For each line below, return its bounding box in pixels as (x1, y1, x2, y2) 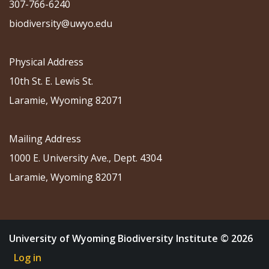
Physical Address (9, 55, 83, 69)
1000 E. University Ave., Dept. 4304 (9, 151, 162, 165)
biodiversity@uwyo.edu (9, 17, 115, 31)
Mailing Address (9, 132, 81, 146)
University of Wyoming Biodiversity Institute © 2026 (9, 232, 253, 246)
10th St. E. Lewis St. (9, 74, 93, 88)
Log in (14, 251, 41, 265)
